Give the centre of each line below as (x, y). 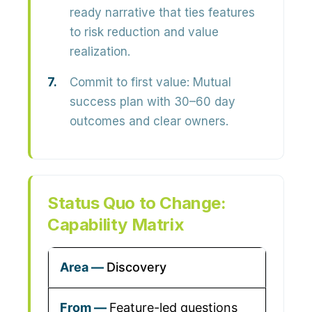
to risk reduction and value (144, 32)
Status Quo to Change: (137, 203)
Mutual (210, 82)
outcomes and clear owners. (149, 121)
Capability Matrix (116, 225)
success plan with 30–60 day (153, 102)
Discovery (136, 267)
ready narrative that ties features (162, 13)
